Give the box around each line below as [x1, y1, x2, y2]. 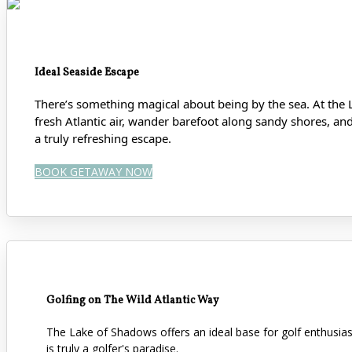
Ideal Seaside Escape [35, 64, 139, 80]
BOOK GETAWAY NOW [35, 164, 152, 180]
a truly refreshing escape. [35, 130, 171, 147]
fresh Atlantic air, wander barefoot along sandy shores [35, 113, 327, 130]
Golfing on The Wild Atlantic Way [46, 293, 219, 309]
